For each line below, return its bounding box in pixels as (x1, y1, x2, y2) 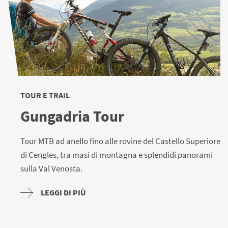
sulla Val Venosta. (20, 163, 82, 175)
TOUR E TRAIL (20, 90, 70, 101)
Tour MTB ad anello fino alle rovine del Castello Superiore (20, 135, 220, 147)
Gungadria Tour (20, 106, 124, 126)
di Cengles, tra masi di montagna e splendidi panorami (20, 149, 213, 161)
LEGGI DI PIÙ (41, 187, 86, 198)
